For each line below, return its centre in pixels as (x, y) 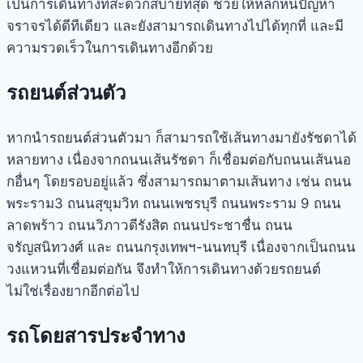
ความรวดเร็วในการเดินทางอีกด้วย (110, 48)
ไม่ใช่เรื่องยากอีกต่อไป (73, 291)
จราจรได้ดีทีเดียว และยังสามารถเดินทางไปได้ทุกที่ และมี (175, 26)
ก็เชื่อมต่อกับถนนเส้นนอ (278, 160)
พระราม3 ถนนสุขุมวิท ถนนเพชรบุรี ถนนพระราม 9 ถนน (174, 204)
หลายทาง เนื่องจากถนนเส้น (89, 160)
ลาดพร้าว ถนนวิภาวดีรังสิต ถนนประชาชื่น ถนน (149, 226)
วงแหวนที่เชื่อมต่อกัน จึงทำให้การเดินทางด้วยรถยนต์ (164, 269)
